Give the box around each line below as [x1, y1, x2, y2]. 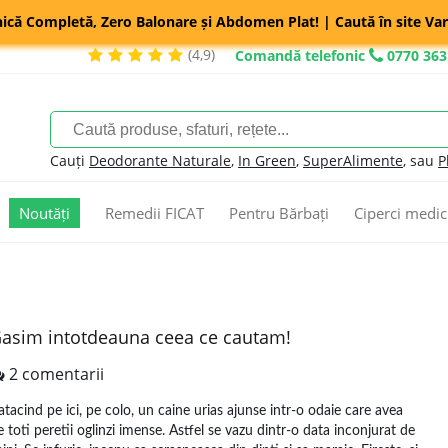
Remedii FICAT [105, 203, 204, 223]
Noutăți [19, 203, 70, 223]
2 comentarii [5, 363, 104, 385]
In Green [238, 151, 296, 170]
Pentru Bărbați [229, 203, 329, 223]
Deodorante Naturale [89, 151, 231, 170]
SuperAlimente [303, 151, 403, 170]
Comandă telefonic [235, 46, 365, 65]
